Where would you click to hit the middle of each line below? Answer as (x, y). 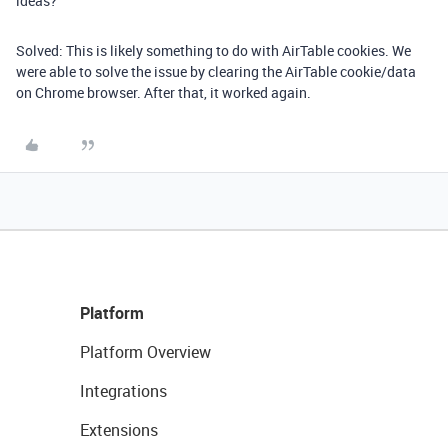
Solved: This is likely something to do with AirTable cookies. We (213, 51)
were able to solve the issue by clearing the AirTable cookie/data (216, 72)
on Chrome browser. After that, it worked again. (163, 93)
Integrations (123, 391)
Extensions (119, 430)
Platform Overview (145, 352)
